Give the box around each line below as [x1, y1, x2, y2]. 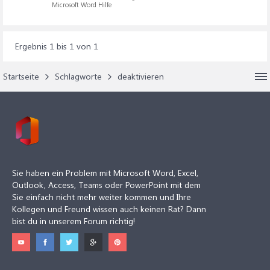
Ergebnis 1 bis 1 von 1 [15, 40, 98, 52]
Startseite [3, 71, 39, 82]
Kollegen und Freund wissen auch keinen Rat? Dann [12, 203, 206, 215]
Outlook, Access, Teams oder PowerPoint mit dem [12, 179, 201, 190]
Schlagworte [55, 71, 102, 82]
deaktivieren [118, 71, 164, 82]
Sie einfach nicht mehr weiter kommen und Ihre [12, 191, 191, 202]
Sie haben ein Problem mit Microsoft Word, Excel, [12, 167, 198, 178]
